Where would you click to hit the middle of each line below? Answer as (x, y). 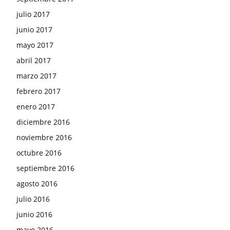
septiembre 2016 (45, 168)
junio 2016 (34, 215)
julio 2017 (33, 14)
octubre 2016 (39, 153)
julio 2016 (33, 199)
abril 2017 (34, 61)
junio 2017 (34, 30)
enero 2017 (36, 107)
